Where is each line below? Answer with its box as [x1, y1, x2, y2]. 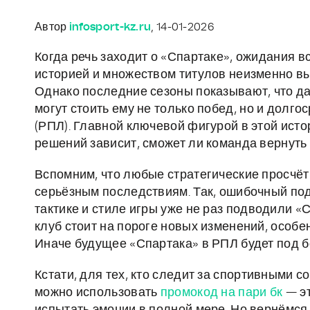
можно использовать [35, 286, 161, 300]
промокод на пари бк [160, 286, 283, 300]
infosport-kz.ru [69, 21, 152, 33]
